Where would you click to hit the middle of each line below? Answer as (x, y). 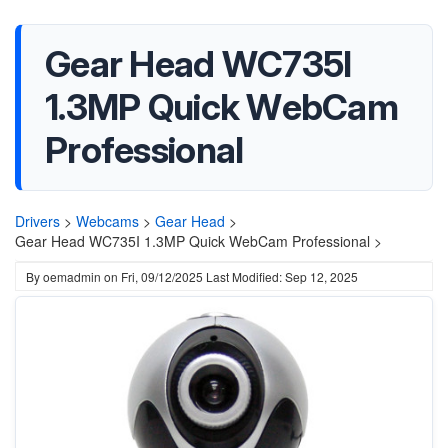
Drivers (37, 221)
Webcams (107, 221)
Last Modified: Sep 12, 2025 (282, 276)
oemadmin (72, 276)
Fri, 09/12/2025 (162, 276)
